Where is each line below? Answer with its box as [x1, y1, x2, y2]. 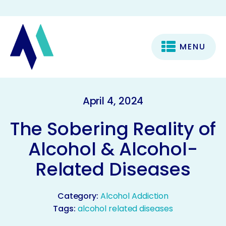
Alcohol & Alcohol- [28, 136, 198, 162]
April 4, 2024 [82, 93, 144, 108]
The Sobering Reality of [10, 116, 216, 142]
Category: [57, 190, 100, 202]
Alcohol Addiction [100, 190, 169, 202]
